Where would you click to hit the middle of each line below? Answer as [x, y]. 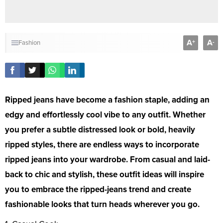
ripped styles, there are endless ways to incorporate [102, 145]
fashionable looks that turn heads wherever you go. [102, 205]
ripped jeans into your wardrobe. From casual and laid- [108, 160]
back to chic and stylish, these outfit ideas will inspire [105, 175]
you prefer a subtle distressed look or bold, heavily [100, 130]
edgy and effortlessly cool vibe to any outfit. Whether [105, 115]
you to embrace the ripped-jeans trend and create [98, 190]
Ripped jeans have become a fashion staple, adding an [107, 100]
